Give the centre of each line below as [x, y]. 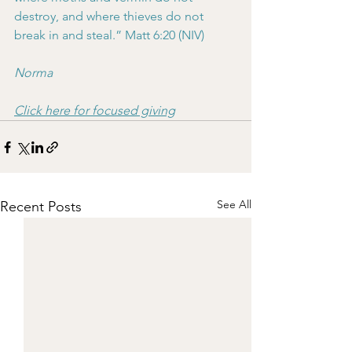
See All [234, 204]
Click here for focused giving [95, 110]
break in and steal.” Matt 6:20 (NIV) [109, 35]
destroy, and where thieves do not [110, 16]
